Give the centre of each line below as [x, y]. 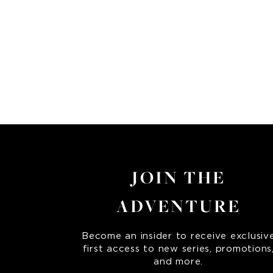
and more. [179, 262]
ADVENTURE [178, 207]
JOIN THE [178, 178]
